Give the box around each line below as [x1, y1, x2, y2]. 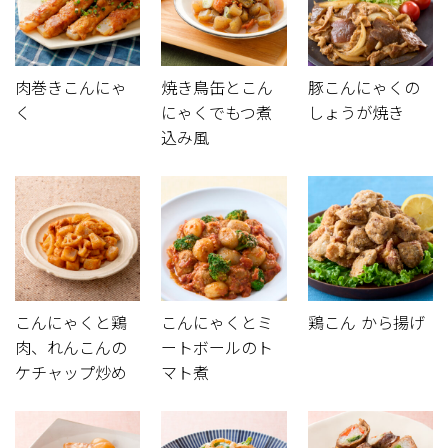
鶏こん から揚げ [307, 312, 425, 333]
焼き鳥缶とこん [161, 77, 274, 98]
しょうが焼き [307, 102, 404, 123]
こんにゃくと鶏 [15, 312, 127, 333]
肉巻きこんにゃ [15, 77, 127, 98]
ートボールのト [161, 337, 274, 358]
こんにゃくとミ [161, 312, 274, 333]
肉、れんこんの [15, 337, 127, 358]
